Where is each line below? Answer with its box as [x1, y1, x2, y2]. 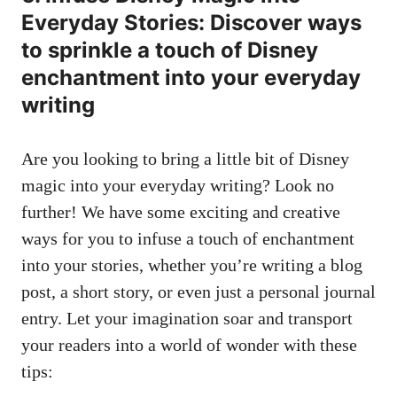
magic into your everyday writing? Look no [21, 175, 334, 196]
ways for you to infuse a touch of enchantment [21, 229, 354, 249]
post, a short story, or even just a [21, 282, 259, 302]
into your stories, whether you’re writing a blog [21, 255, 362, 276]
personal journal [259, 282, 376, 302]
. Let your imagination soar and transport [58, 308, 353, 329]
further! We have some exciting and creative [21, 202, 340, 222]
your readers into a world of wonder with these [21, 335, 357, 355]
